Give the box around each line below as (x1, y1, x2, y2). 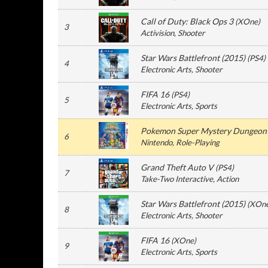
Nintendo (141, 138, 172, 147)
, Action (213, 174, 239, 184)
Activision (141, 28, 174, 38)
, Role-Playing (172, 138, 220, 147)
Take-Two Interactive (141, 174, 213, 184)
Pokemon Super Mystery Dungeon (141, 126, 267, 136)
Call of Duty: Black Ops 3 (141, 16, 233, 26)
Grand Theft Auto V (141, 162, 214, 172)
